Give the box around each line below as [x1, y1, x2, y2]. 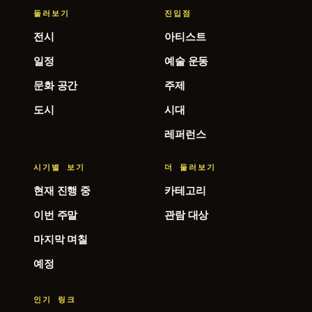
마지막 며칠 [33, 232, 88, 247]
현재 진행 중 [33, 183, 91, 198]
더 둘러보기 [164, 162, 216, 173]
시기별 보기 [33, 162, 85, 173]
